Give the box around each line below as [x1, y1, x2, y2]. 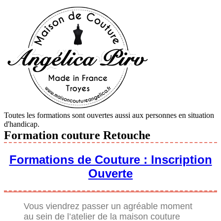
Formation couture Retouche [4, 129, 150, 142]
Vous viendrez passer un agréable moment [24, 201, 192, 211]
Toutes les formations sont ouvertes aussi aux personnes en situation [4, 111, 214, 119]
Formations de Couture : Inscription [9, 152, 212, 166]
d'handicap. [4, 120, 39, 128]
